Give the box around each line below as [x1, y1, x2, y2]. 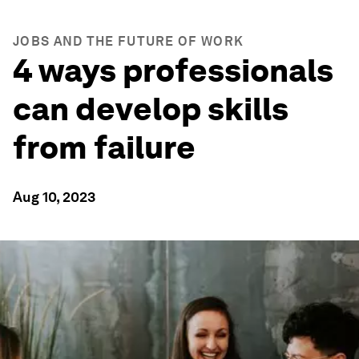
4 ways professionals [13, 51, 333, 90]
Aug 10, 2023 [13, 188, 95, 205]
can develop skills [13, 90, 288, 128]
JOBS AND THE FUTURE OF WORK [13, 34, 244, 49]
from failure [13, 128, 196, 167]
